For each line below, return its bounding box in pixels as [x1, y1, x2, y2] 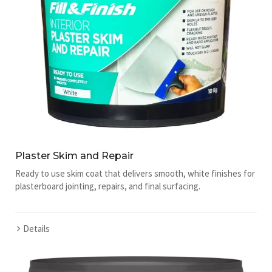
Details [23, 222, 50, 234]
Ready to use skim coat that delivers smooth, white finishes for [15, 167, 255, 179]
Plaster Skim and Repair [15, 149, 134, 161]
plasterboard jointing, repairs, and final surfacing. [15, 180, 200, 192]
